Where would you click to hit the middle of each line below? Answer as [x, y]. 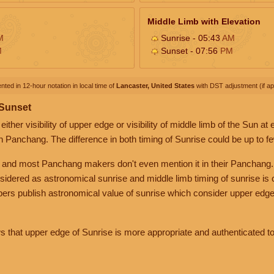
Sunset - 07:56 [189, 50]
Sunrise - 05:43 [190, 38]
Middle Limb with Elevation [204, 21]
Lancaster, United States [155, 85]
